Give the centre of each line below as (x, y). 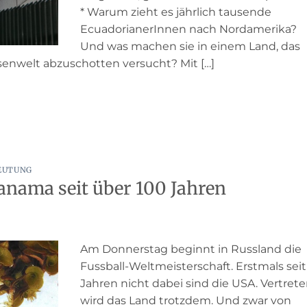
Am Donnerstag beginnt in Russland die (191, 249)
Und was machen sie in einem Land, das (191, 46)
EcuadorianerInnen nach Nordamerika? (189, 29)
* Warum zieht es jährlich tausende (176, 12)
